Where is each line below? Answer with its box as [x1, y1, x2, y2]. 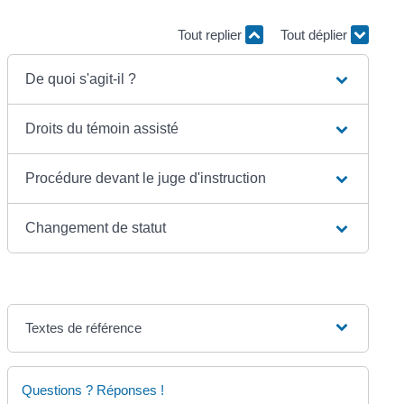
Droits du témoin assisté [25, 120, 179, 136]
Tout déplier [280, 27, 351, 43]
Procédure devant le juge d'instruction [25, 170, 267, 186]
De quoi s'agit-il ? [25, 70, 137, 87]
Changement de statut [25, 219, 167, 235]
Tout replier [177, 27, 245, 43]
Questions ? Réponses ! [22, 381, 165, 398]
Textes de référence [25, 319, 142, 335]
